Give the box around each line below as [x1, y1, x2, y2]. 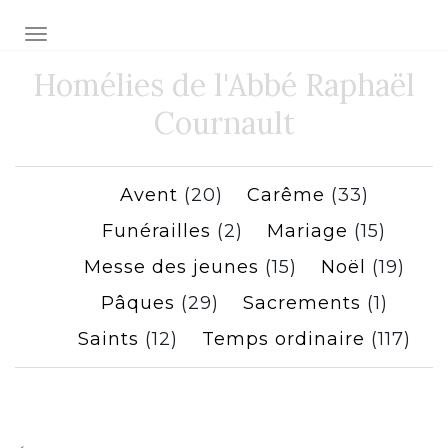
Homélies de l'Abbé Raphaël [33, 66, 415, 104]
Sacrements [242, 292, 361, 314]
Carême [246, 184, 325, 206]
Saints [77, 328, 139, 350]
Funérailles [102, 220, 211, 242]
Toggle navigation [35, 27, 160, 45]
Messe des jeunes [83, 256, 259, 278]
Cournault [153, 104, 295, 142]
